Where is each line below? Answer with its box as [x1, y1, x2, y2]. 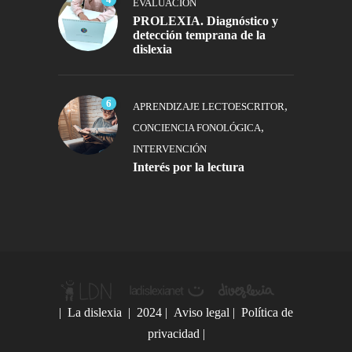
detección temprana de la [133, 27, 266, 42]
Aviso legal [174, 305, 229, 319]
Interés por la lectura [133, 159, 244, 174]
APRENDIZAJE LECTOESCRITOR [133, 100, 284, 112]
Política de [241, 305, 293, 319]
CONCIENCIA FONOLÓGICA [133, 121, 261, 134]
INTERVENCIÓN [133, 142, 207, 155]
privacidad [147, 326, 200, 340]
